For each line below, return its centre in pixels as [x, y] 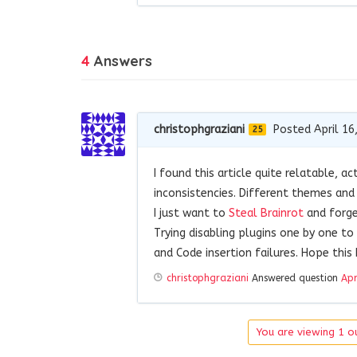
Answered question [295, 278]
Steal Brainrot [266, 213]
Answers [121, 61]
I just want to [191, 213]
